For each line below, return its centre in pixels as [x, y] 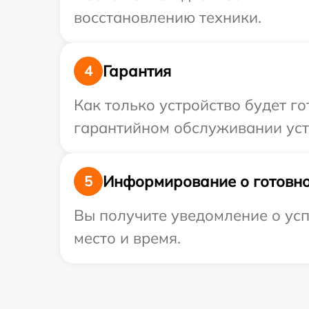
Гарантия [137, 71]
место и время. [127, 238]
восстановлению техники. [168, 17]
